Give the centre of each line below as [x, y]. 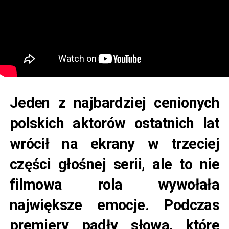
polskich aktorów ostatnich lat [114, 123]
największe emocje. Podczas [114, 205]
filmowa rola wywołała [114, 185]
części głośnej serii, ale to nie [114, 164]
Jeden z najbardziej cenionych [114, 103]
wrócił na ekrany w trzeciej [114, 144]
